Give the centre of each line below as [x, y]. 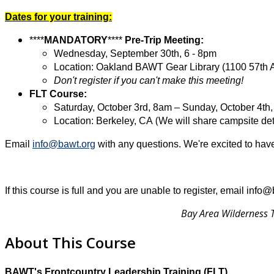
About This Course [70, 243]
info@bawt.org [64, 144]
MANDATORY [76, 40]
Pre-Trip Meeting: [163, 40]
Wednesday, [82, 54]
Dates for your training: [58, 17]
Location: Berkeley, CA [103, 121]
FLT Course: [58, 94]
